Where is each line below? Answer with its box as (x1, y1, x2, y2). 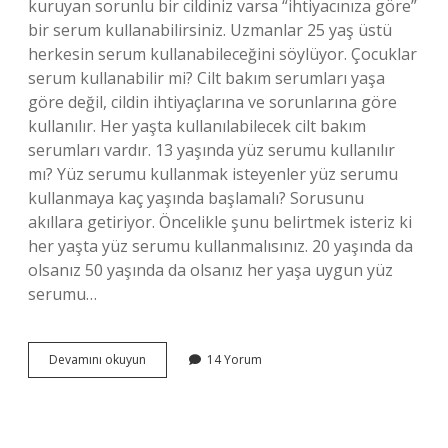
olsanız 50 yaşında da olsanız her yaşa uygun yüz (28, 259, 393, 281)
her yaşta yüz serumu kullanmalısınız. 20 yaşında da (28, 235, 413, 257)
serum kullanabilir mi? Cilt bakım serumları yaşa (28, 67, 385, 89)
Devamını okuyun (49, 351, 146, 368)
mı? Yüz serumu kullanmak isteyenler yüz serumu (28, 163, 398, 185)
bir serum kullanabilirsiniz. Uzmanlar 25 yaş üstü (28, 19, 392, 41)
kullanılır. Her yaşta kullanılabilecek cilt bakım (28, 115, 366, 137)
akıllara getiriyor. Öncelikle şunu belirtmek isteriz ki (28, 211, 412, 233)
